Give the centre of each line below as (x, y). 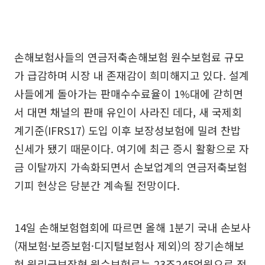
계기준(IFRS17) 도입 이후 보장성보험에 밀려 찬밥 (127, 130)
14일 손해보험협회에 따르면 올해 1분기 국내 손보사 (132, 227)
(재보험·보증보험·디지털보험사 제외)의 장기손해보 (129, 245)
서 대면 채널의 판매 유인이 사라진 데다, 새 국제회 (128, 112)
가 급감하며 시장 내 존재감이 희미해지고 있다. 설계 (132, 75)
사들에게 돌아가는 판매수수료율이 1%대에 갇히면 (129, 93)
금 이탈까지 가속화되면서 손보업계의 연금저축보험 (131, 167)
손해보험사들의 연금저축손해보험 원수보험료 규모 (129, 56)
